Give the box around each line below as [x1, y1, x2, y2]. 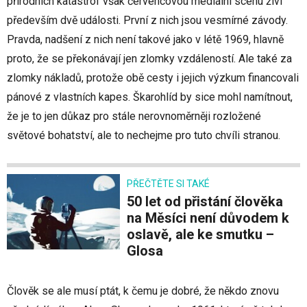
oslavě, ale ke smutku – [127, 226, 274, 243]
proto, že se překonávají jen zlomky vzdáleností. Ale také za [7, 52, 292, 66]
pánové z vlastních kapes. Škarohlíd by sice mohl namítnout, [7, 90, 293, 104]
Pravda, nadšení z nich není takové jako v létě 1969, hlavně [7, 33, 284, 47]
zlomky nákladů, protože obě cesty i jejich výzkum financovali [7, 71, 299, 85]
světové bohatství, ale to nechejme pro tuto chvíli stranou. [7, 129, 280, 143]
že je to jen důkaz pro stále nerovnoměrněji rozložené [7, 110, 261, 123]
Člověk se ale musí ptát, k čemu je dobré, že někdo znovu [7, 284, 279, 298]
